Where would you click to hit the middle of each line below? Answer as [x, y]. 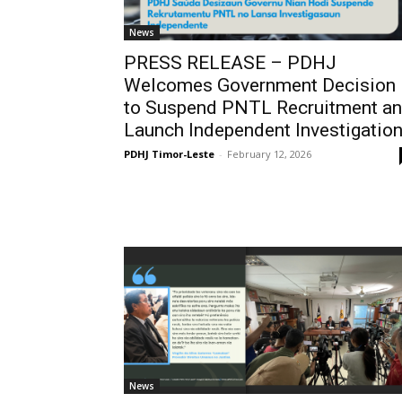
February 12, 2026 [269, 153]
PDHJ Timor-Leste [169, 153]
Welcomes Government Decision [260, 85]
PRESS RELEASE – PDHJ [230, 62]
